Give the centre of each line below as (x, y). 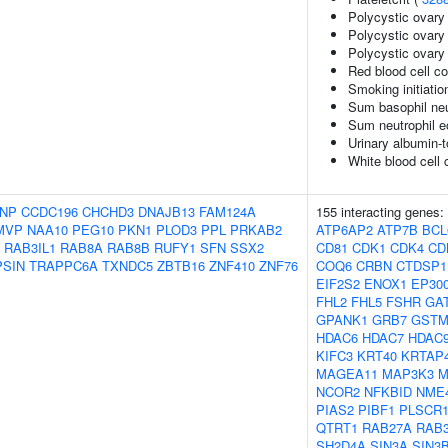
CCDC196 (49, 211)
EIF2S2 (338, 283)
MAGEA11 (347, 373)
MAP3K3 (408, 373)
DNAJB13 (166, 211)
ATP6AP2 (344, 229)
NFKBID (388, 391)
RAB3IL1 (30, 247)
